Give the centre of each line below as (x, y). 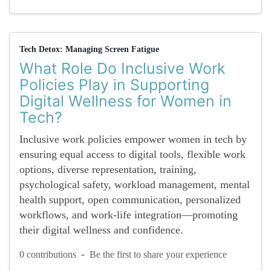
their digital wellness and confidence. (101, 230)
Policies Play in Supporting (114, 85)
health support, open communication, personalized (130, 200)
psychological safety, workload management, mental (135, 184)
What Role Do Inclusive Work (122, 68)
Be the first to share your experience (158, 254)
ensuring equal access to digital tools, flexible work (132, 154)
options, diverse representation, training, (108, 169)
